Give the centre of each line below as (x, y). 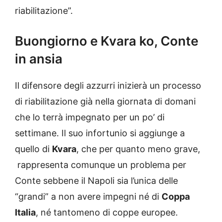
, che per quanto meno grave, (138, 149)
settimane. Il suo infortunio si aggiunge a (100, 133)
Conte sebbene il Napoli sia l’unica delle (96, 181)
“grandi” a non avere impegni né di (88, 197)
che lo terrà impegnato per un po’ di (90, 117)
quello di (33, 149)
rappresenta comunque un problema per (101, 165)
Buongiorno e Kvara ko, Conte (107, 41)
